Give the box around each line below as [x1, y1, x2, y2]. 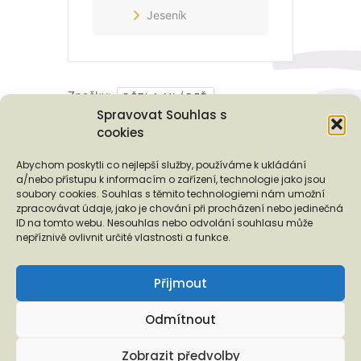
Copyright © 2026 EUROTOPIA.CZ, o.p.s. [69, 328, 292, 345]
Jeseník [147, 7, 187, 22]
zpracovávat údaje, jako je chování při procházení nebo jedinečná [16, 201, 343, 215]
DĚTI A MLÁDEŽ [123, 90, 208, 102]
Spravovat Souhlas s [97, 106, 227, 123]
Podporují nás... [12, 152, 134, 176]
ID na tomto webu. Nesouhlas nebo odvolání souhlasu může [16, 216, 313, 230]
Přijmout [154, 274, 207, 292]
